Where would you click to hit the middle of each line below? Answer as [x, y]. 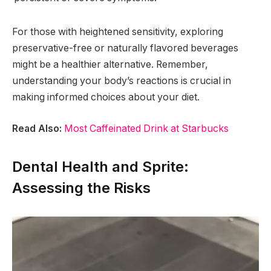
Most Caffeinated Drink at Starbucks [146, 128]
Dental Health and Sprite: [100, 166]
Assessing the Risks [81, 188]
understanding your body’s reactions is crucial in [122, 81]
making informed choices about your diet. [106, 97]
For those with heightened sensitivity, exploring [118, 32]
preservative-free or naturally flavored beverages [125, 48]
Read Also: [38, 128]
